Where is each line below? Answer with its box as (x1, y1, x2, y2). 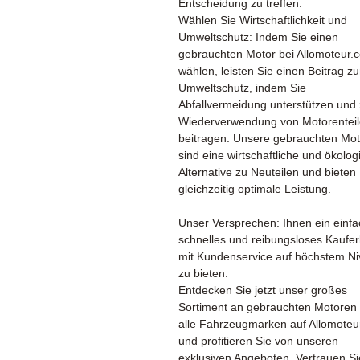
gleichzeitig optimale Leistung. (178, 182, 331, 195)
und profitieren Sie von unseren (178, 333, 338, 347)
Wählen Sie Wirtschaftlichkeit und (178, 13, 347, 27)
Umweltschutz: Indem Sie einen (178, 30, 338, 43)
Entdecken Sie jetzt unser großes (178, 283, 347, 297)
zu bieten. (178, 266, 228, 280)
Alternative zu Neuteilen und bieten (178, 165, 356, 178)
